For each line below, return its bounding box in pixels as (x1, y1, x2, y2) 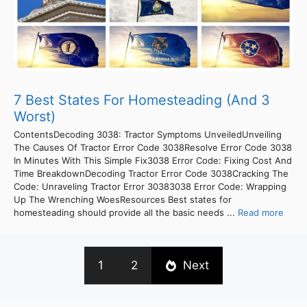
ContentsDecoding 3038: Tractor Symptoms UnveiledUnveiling (14, 128, 282, 140)
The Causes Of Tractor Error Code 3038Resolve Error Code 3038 (14, 141, 292, 153)
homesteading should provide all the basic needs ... (14, 206, 238, 218)
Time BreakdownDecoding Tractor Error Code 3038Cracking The (14, 167, 288, 179)
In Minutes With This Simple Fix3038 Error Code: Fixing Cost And (14, 154, 292, 166)
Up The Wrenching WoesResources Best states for (14, 193, 232, 205)
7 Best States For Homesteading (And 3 (14, 91, 270, 108)
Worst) (14, 108, 56, 125)
